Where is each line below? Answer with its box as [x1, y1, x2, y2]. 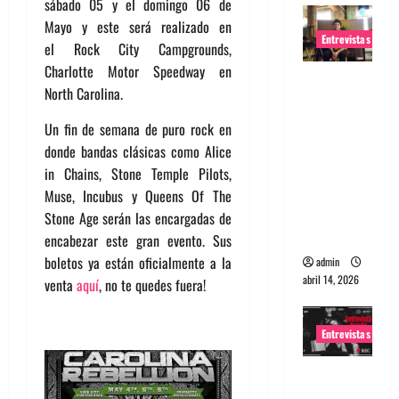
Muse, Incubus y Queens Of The [45, 185, 232, 208]
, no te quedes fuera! [99, 274, 206, 297]
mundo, [302, 180, 351, 204]
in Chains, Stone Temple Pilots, [45, 163, 232, 185]
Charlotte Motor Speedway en [45, 61, 232, 83]
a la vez [302, 224, 351, 248]
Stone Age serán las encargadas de [45, 208, 232, 230]
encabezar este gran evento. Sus [45, 230, 232, 252]
